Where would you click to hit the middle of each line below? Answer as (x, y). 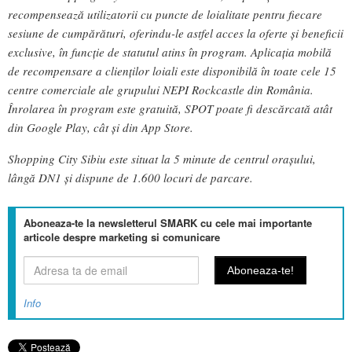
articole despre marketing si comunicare (122, 236)
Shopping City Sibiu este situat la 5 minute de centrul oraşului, (162, 158)
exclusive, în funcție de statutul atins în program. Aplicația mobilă (170, 52)
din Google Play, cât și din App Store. (101, 128)
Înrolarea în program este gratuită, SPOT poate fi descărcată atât (170, 109)
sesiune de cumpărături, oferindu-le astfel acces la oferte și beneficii (176, 33)
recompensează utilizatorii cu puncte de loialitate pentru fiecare (165, 15)
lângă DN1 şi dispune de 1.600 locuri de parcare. (130, 177)
